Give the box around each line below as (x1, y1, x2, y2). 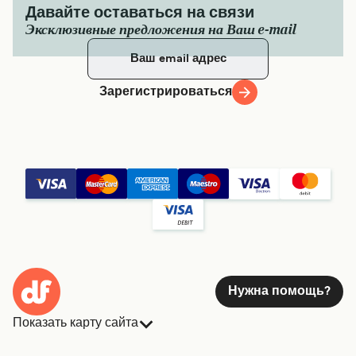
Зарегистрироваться (99, 87, 232, 99)
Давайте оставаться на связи (25, 6, 254, 21)
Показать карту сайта (13, 315, 138, 329)
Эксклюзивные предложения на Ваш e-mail (25, 21, 296, 39)
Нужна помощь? (228, 285, 331, 297)
